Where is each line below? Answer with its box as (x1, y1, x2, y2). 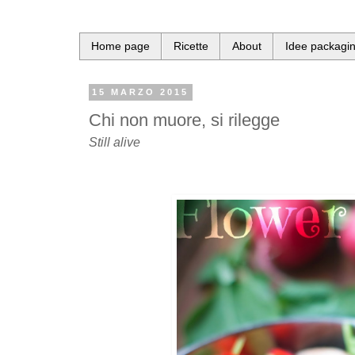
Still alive (89, 136, 140, 150)
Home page (91, 40, 150, 53)
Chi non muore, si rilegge (89, 110, 280, 131)
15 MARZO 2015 (92, 87, 189, 97)
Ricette (174, 40, 208, 53)
